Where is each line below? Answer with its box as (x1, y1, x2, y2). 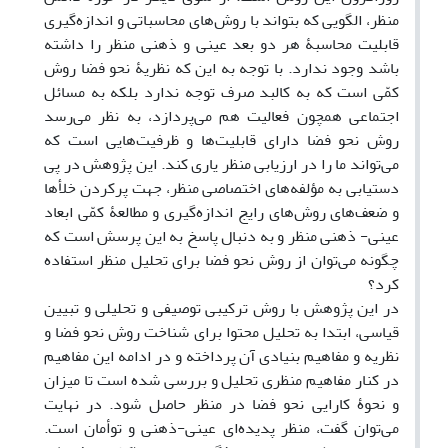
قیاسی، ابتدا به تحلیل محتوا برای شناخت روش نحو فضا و (44, 317, 399, 348)
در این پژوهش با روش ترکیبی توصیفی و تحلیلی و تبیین (44, 293, 399, 324)
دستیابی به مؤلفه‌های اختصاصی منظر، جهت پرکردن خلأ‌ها (44, 173, 399, 204)
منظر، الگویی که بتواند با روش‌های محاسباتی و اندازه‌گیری (44, 5, 399, 36)
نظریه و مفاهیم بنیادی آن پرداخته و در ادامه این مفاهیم (44, 341, 399, 372)
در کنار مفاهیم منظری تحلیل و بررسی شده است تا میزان (44, 365, 399, 396)
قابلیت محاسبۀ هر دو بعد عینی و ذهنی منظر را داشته (44, 29, 399, 60)
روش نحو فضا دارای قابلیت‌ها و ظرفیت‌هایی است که (44, 125, 399, 156)
